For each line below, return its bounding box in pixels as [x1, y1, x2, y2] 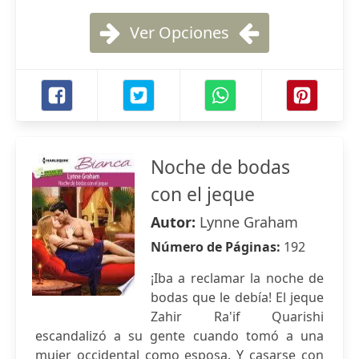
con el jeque [151, 181, 255, 207]
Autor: [151, 212, 200, 232]
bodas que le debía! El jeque [151, 288, 324, 306]
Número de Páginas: [151, 238, 284, 256]
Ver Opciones [130, 22, 229, 43]
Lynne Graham [200, 212, 298, 232]
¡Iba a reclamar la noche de [151, 269, 324, 287]
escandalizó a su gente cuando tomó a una [35, 327, 324, 345]
